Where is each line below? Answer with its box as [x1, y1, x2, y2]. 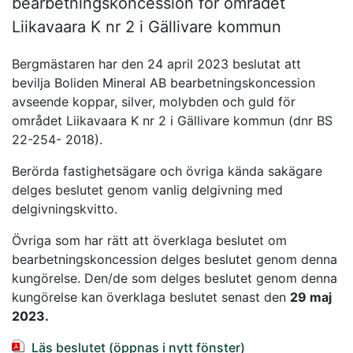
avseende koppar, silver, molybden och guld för [12, 93, 295, 110]
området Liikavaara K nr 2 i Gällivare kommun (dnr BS [12, 112, 333, 128]
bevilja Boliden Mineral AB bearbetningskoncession [12, 74, 315, 91]
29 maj [290, 288, 332, 305]
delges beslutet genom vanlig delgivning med [12, 181, 283, 198]
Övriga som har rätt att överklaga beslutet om [12, 232, 287, 248]
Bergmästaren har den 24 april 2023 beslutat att [12, 55, 301, 72]
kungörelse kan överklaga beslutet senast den [12, 288, 290, 305]
